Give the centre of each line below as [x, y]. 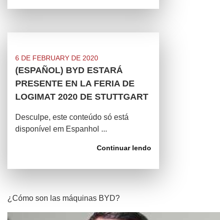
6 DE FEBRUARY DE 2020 [57, 58]
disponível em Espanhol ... [61, 129]
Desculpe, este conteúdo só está [72, 117]
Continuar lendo [124, 148]
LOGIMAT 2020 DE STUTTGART [82, 97]
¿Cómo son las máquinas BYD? [64, 198]
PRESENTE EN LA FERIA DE [75, 83]
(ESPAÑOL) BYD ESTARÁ [69, 70]
